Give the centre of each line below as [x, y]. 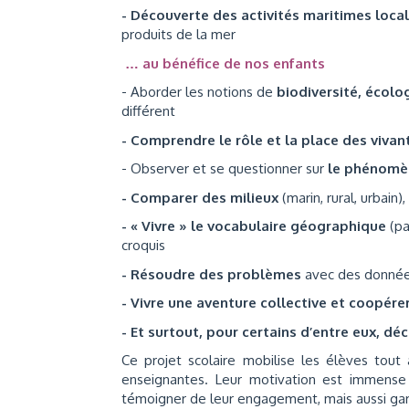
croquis [143, 245]
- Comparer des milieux [200, 197]
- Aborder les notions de [199, 92]
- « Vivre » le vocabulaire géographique [254, 226]
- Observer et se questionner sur [225, 168]
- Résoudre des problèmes [213, 274]
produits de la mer [178, 34]
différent [148, 111]
